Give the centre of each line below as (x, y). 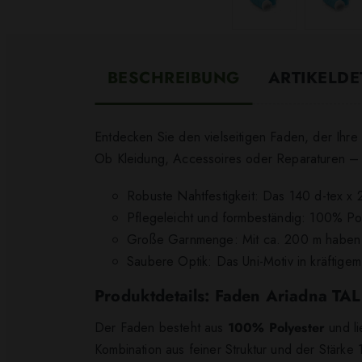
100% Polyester (276, 327)
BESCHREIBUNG (174, 78)
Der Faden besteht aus (161, 327)
